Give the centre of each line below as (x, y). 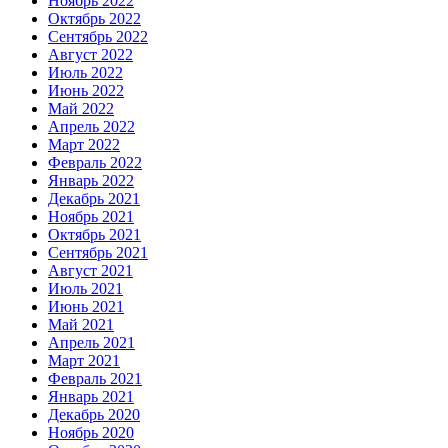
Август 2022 (90, 55)
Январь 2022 (91, 181)
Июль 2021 (85, 289)
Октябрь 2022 (94, 19)
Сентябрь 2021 (98, 253)
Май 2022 (81, 109)
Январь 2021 (91, 397)
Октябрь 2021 (94, 235)
